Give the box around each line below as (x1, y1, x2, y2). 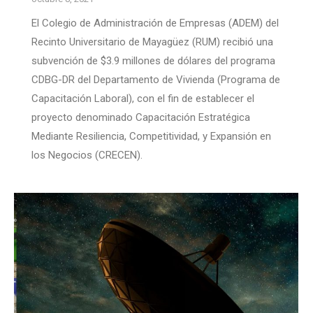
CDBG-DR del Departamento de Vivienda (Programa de (31, 73, 280, 86)
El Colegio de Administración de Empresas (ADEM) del (31, 17, 279, 29)
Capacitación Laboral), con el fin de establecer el (31, 92, 254, 105)
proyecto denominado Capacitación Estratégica (31, 111, 250, 124)
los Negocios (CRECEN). (31, 149, 143, 161)
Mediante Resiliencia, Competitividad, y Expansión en (31, 130, 271, 143)
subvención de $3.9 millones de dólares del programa (31, 54, 275, 67)
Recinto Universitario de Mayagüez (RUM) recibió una (31, 36, 273, 48)
